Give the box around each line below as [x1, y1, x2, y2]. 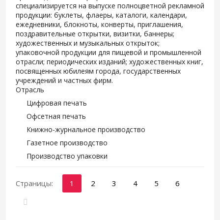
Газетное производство [27, 138, 108, 147]
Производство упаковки [27, 151, 108, 161]
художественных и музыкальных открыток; [16, 38, 160, 48]
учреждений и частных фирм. [16, 76, 113, 85]
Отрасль [16, 85, 44, 94]
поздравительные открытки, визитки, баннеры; [16, 29, 174, 38]
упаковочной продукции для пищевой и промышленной [16, 48, 201, 57]
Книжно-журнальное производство [27, 125, 145, 134]
